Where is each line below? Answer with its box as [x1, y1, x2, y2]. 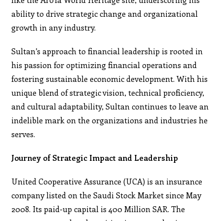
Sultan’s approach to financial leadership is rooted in [11, 45, 203, 56]
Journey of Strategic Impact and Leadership [11, 152, 179, 163]
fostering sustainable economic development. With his [11, 73, 208, 84]
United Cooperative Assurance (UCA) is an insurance [11, 176, 203, 186]
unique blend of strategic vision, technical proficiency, [11, 87, 205, 98]
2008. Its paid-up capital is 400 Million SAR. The [11, 203, 185, 214]
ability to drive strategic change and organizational [11, 8, 198, 19]
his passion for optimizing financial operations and [11, 59, 197, 70]
